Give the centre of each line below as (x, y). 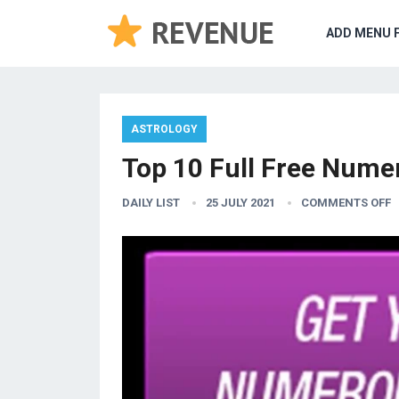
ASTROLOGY (164, 129)
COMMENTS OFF (346, 203)
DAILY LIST (151, 203)
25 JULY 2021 (240, 203)
